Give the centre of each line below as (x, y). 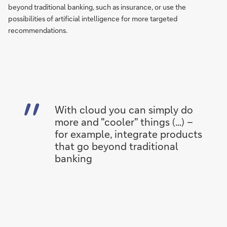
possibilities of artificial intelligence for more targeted (93, 18)
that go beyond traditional (117, 146)
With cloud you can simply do (124, 109)
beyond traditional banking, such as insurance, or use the (97, 7)
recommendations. (38, 30)
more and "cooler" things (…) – (124, 122)
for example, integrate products (128, 134)
